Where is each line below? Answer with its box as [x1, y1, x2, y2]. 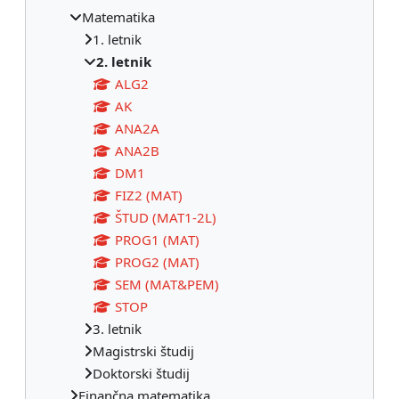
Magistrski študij [93, 341, 194, 360]
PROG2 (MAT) [114, 252, 199, 271]
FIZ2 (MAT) [114, 185, 183, 204]
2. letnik [96, 52, 151, 70]
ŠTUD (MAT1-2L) [114, 208, 216, 226]
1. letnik [93, 29, 142, 48]
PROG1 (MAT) [114, 230, 199, 248]
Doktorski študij [93, 363, 190, 382]
